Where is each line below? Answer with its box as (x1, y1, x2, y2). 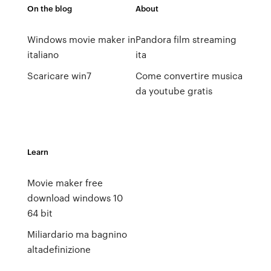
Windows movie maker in (27, 33, 135, 46)
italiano (27, 48, 59, 61)
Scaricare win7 (27, 69, 91, 82)
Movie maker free (27, 176, 103, 189)
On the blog (27, 2, 72, 14)
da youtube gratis (135, 84, 212, 97)
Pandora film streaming (135, 33, 237, 46)
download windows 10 (27, 191, 123, 204)
